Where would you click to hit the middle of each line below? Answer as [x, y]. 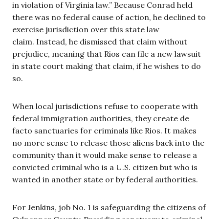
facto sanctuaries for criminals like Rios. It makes [104, 130]
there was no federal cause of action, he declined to [109, 17]
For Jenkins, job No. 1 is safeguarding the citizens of [109, 207]
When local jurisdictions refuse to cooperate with [105, 106]
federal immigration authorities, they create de [101, 118]
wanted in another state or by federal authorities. [106, 179]
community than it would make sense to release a [105, 155]
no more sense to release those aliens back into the [108, 142]
